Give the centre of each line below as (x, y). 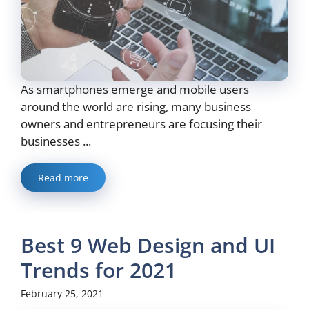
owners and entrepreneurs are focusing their (141, 124)
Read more (63, 178)
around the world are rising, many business (136, 107)
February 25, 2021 (62, 294)
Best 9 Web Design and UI (148, 246)
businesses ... (56, 141)
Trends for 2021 (99, 270)
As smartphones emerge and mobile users (135, 90)
